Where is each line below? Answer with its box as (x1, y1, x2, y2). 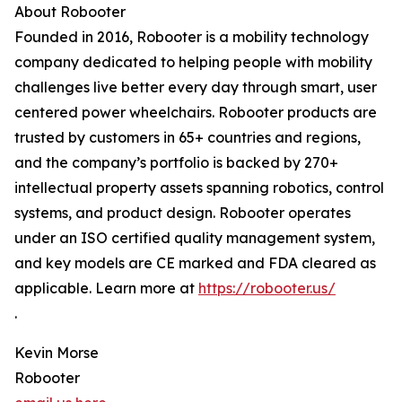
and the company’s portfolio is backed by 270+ (14, 153, 338, 172)
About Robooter (14, 3, 126, 22)
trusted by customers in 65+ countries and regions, (14, 128, 361, 147)
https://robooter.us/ (198, 279, 336, 298)
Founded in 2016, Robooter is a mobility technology (14, 28, 369, 47)
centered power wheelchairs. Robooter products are (14, 103, 377, 122)
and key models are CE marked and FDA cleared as (14, 254, 376, 273)
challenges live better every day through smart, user (14, 78, 377, 97)
